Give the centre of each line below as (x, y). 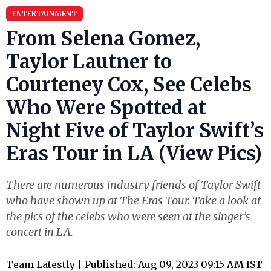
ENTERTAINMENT (44, 14)
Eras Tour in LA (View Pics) (134, 154)
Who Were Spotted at (106, 108)
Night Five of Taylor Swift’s (135, 131)
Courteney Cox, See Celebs (129, 85)
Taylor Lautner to (89, 62)
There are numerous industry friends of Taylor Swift (133, 185)
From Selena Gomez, (103, 39)
